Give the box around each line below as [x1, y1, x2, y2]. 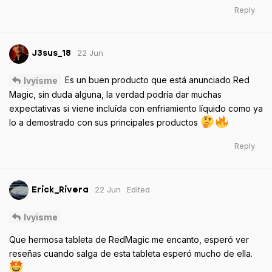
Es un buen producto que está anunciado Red [63, 74, 250, 85]
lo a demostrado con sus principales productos [9, 117, 200, 128]
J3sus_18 [32, 49, 71, 58]
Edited [127, 184, 150, 194]
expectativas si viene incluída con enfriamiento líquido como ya [9, 103, 263, 114]
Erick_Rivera [32, 185, 89, 194]
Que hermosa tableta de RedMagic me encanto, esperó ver [9, 234, 249, 245]
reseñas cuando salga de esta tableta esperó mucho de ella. [9, 248, 253, 259]
